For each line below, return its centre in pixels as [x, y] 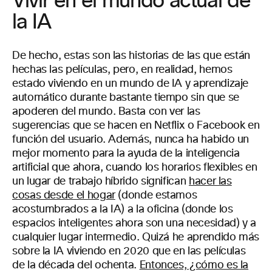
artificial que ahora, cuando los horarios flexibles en [135, 168]
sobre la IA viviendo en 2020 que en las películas [129, 251]
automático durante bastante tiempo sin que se [126, 98]
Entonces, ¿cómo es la [194, 265]
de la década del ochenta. [76, 265]
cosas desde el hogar [64, 195]
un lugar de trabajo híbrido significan [100, 182]
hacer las [210, 182]
